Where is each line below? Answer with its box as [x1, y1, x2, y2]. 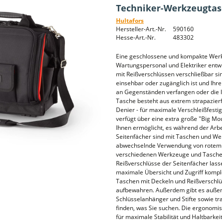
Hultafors [116, 16, 144, 25]
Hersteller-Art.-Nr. [116, 25, 166, 33]
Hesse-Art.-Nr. [116, 33, 156, 42]
